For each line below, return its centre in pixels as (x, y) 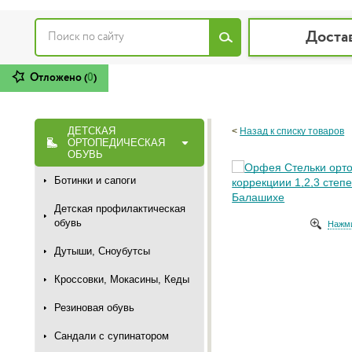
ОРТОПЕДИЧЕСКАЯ (116, 143)
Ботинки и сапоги (95, 181)
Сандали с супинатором (112, 336)
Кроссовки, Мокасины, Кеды (122, 280)
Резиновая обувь (94, 308)
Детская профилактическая (120, 209)
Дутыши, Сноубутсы (102, 251)
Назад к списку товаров (292, 132)
